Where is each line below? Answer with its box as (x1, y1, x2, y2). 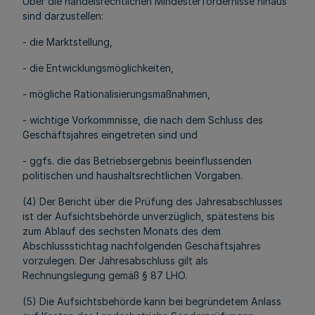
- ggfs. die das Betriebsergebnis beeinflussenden (22, 155, 252, 167)
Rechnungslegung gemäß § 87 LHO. (22, 269, 187, 281)
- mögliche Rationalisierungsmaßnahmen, (22, 88, 210, 100)
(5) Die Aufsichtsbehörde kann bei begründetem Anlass (22, 295, 281, 307)
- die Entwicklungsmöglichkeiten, (22, 62, 174, 74)
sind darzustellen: (22, 10, 103, 22)
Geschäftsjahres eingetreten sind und (22, 129, 198, 141)
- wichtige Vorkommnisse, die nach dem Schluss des (22, 114, 263, 126)
